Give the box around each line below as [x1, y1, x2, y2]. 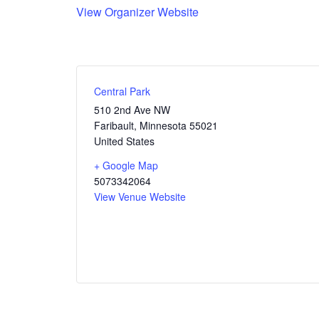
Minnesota [140, 117, 187, 132]
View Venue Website [94, 189, 186, 204]
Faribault [94, 117, 134, 132]
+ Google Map [94, 157, 158, 172]
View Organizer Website [76, 3, 199, 20]
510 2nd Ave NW [94, 102, 170, 117]
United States [94, 133, 155, 148]
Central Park [94, 83, 150, 98]
